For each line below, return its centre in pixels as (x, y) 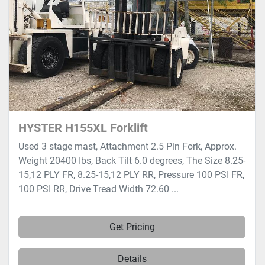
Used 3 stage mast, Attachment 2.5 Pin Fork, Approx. (127, 147)
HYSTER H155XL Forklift (83, 128)
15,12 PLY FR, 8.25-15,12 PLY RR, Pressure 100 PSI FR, (131, 175)
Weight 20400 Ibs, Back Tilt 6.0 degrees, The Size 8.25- (132, 161)
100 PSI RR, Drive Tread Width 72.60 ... (98, 189)
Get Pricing (132, 227)
